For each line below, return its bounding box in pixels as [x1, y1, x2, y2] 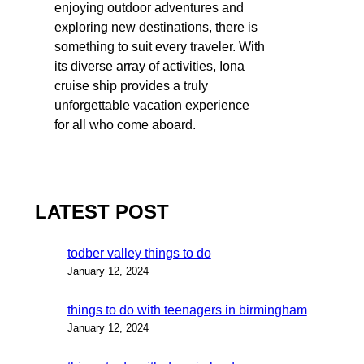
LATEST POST [34, 201, 169, 223]
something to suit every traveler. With [54, 39, 265, 54]
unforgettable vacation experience [54, 97, 249, 112]
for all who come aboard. [54, 117, 196, 132]
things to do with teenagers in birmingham [67, 303, 307, 318]
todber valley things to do [67, 246, 211, 261]
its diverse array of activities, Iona [54, 58, 245, 73]
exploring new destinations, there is [54, 19, 258, 34]
